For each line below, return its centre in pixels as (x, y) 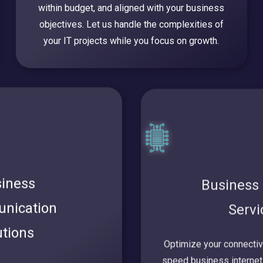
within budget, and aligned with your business (131, 8)
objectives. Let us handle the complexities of (131, 25)
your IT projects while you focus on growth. (131, 41)
